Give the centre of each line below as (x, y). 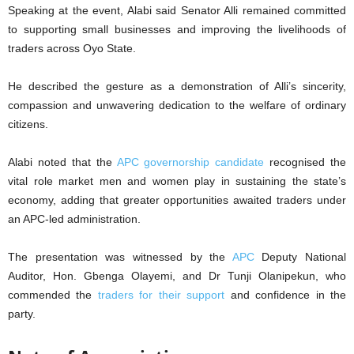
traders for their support (161, 295)
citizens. (28, 124)
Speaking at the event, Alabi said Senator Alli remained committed (177, 11)
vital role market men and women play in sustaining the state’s (177, 181)
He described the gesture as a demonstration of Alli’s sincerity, (177, 87)
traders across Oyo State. (72, 49)
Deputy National (300, 257)
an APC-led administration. (74, 219)
